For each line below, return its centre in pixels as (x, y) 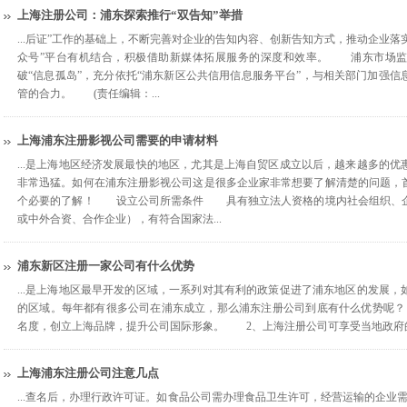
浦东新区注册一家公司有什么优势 (106, 266)
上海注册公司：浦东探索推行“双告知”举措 (130, 15)
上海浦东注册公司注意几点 (88, 373)
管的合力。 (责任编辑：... (89, 94)
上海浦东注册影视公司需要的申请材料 (118, 140)
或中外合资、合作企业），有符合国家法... (119, 219)
